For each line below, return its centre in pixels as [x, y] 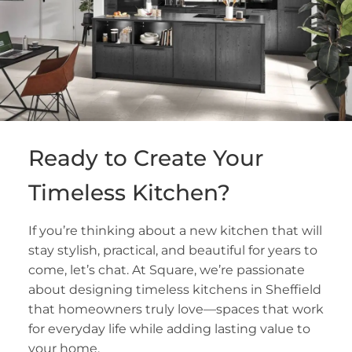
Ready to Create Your [145, 158]
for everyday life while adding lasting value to [169, 328]
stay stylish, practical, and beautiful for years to [172, 250]
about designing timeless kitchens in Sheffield [174, 289]
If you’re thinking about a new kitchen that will [175, 230]
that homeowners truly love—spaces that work [176, 309]
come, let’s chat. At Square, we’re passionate [166, 269]
